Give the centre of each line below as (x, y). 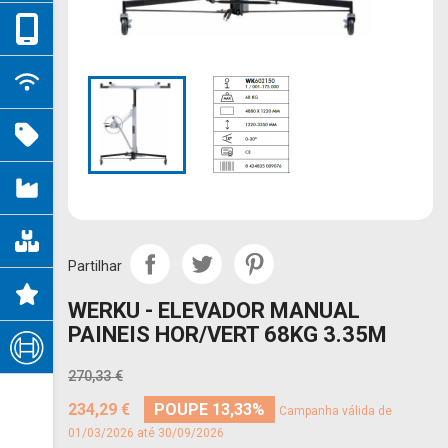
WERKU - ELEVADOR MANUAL (214, 310)
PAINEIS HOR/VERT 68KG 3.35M (227, 334)
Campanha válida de (335, 411)
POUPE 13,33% (209, 409)
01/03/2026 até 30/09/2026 (146, 433)
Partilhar (95, 266)
